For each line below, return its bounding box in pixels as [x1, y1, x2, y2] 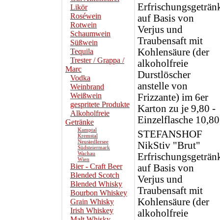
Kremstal [78, 133, 98, 138]
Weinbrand [70, 82, 104, 91]
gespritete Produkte [70, 100, 130, 109]
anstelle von [137, 81, 188, 91]
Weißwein [70, 91, 102, 100]
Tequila [70, 47, 93, 55]
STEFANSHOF [137, 129, 202, 139]
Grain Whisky [70, 197, 114, 206]
